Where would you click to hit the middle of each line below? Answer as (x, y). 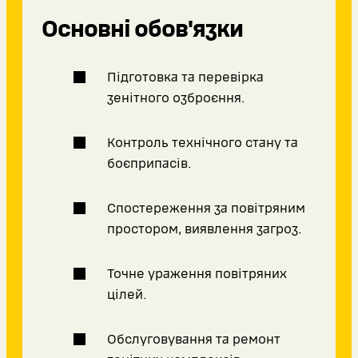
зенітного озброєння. (176, 98)
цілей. (127, 295)
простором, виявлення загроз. (204, 229)
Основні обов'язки (142, 30)
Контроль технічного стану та (203, 143)
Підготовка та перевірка (185, 78)
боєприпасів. (149, 164)
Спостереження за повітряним (206, 209)
